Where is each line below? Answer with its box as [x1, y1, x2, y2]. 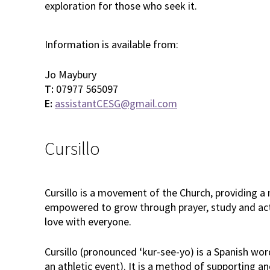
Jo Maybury [45, 67, 96, 81]
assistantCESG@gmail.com [55, 96, 177, 110]
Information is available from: [45, 37, 178, 51]
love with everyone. [45, 214, 131, 228]
